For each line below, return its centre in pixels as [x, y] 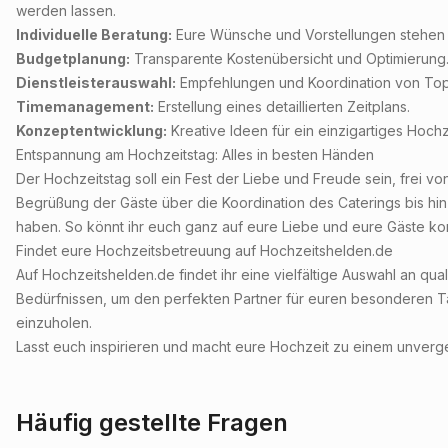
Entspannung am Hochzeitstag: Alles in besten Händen [195, 155]
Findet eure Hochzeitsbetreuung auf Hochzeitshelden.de [204, 251]
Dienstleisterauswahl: [96, 83]
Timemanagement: [85, 107]
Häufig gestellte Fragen [152, 423]
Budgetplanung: [73, 59]
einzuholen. [54, 323]
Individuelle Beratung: [94, 35]
